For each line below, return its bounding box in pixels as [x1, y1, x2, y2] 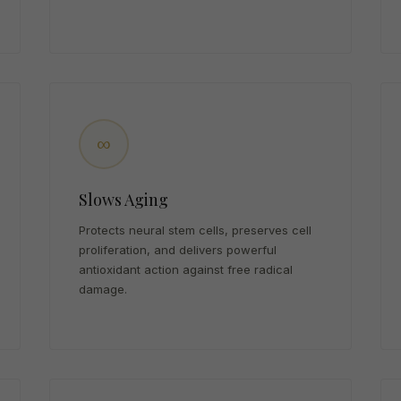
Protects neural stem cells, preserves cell [79, 223, 312, 237]
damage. [79, 282, 128, 296]
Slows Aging [79, 189, 169, 210]
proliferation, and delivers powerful [79, 243, 277, 257]
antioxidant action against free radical [79, 262, 294, 277]
